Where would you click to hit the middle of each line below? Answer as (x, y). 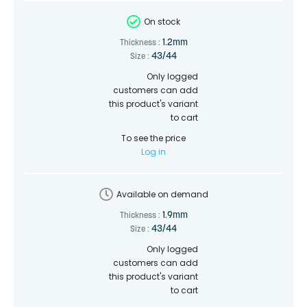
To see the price (153, 138)
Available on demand (162, 194)
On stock (162, 21)
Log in (153, 151)
